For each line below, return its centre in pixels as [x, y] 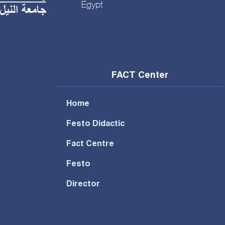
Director [83, 185]
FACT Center [140, 76]
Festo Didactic [95, 124]
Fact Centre [90, 144]
